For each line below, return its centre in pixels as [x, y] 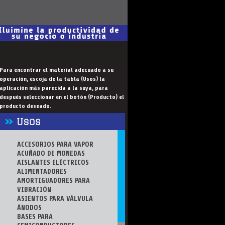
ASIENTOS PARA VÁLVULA [55, 199]
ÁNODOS [29, 208]
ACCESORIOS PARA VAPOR [55, 144]
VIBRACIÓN [34, 190]
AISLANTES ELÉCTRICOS [53, 162]
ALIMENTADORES [42, 172]
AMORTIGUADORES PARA [53, 181]
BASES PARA [35, 217]
